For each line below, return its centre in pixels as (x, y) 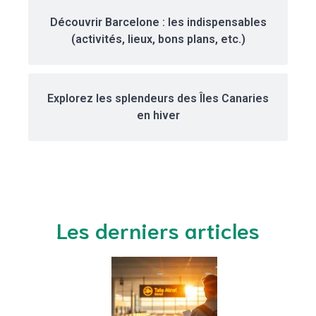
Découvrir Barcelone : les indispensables (158, 23)
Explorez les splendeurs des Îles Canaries (158, 99)
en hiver (158, 116)
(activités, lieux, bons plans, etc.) (158, 39)
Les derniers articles (158, 230)
